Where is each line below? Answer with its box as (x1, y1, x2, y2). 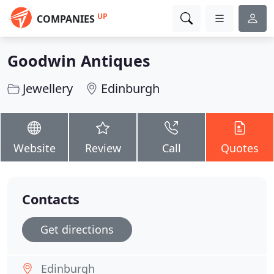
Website (13, 141, 56, 155)
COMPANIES (37, 12, 95, 26)
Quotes (221, 141, 259, 155)
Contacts (22, 190, 80, 208)
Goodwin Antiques (7, 50, 150, 71)
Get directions (40, 222, 114, 237)
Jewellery (23, 80, 73, 97)
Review (84, 141, 121, 155)
